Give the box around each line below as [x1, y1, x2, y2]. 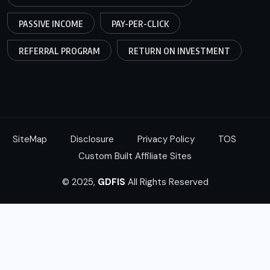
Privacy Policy [137, 133, 195, 145]
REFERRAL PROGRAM [19, 46, 100, 57]
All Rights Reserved [125, 175, 209, 188]
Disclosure [71, 133, 114, 145]
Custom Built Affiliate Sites [78, 149, 192, 162]
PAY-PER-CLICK [111, 19, 169, 30]
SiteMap [13, 133, 47, 145]
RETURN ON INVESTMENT [128, 46, 230, 57]
